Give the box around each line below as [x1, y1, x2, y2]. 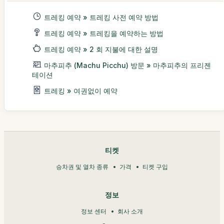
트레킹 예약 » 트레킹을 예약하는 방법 [44, 29, 163, 37]
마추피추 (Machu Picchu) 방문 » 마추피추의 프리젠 [44, 61, 211, 69]
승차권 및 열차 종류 [56, 163, 108, 170]
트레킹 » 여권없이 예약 [44, 86, 117, 95]
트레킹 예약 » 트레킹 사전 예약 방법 [44, 13, 158, 21]
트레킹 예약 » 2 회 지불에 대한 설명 [44, 45, 158, 53]
